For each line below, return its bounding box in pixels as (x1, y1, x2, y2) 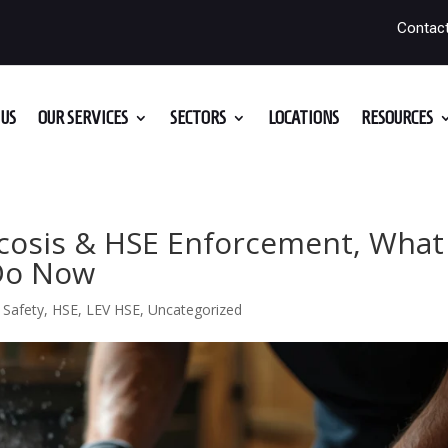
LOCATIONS (267, 106, 339, 128)
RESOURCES (360, 106, 433, 128)
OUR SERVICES (37, 106, 128, 128)
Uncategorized (148, 300, 243, 319)
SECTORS (169, 106, 226, 128)
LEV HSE (86, 300, 141, 319)
